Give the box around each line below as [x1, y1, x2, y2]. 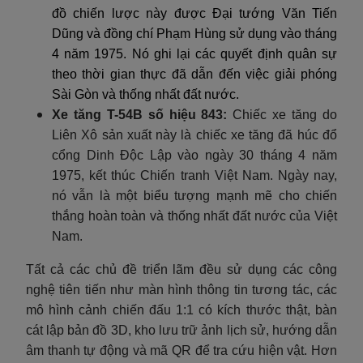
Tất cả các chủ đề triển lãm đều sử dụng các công [26, 262, 337, 276]
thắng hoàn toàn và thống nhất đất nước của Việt [52, 208, 337, 223]
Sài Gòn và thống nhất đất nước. [52, 87, 239, 101]
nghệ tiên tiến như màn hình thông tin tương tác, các [26, 282, 337, 297]
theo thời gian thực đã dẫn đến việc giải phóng [52, 66, 337, 81]
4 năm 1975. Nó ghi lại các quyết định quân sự [52, 46, 337, 61]
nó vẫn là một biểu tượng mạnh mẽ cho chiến [52, 188, 337, 203]
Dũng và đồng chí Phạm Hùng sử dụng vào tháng [52, 26, 337, 41]
